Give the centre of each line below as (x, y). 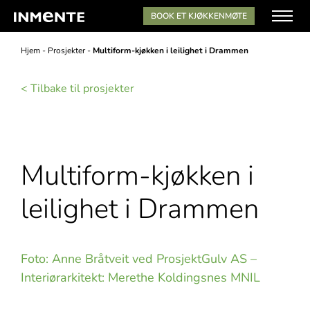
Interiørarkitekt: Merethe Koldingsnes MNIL (140, 278)
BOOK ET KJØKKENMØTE (199, 16)
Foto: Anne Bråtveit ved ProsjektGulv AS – (139, 259)
